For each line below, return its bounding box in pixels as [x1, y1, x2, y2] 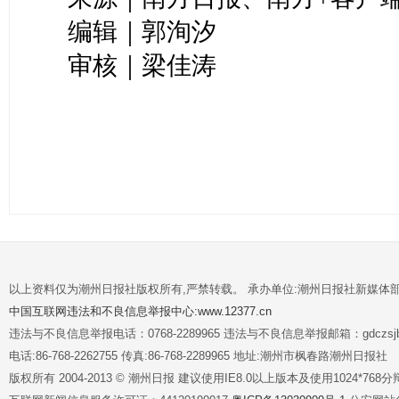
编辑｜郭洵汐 [68, 18, 217, 45]
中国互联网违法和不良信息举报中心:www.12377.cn [9, 305, 272, 318]
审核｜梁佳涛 [68, 52, 217, 79]
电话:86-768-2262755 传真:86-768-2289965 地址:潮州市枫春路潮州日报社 [9, 349, 387, 362]
